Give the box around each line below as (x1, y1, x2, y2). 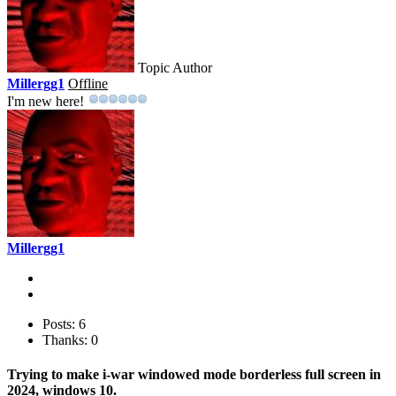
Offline (68, 76, 108, 92)
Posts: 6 (42, 316, 86, 332)
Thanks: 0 (42, 332, 98, 348)
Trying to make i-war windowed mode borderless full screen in (7, 367, 381, 383)
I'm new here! (7, 94, 84, 110)
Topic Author (138, 60, 212, 76)
